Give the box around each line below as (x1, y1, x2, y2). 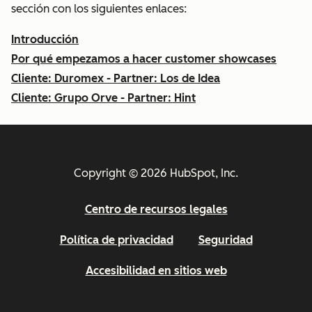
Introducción (11, 33, 79, 47)
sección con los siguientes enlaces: (11, 2, 187, 16)
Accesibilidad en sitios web (85, 264, 227, 278)
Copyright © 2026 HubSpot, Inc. (74, 166, 238, 180)
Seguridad (198, 233, 253, 247)
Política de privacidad (59, 233, 173, 247)
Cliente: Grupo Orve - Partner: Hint (11, 91, 196, 105)
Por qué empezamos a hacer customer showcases (11, 52, 276, 66)
